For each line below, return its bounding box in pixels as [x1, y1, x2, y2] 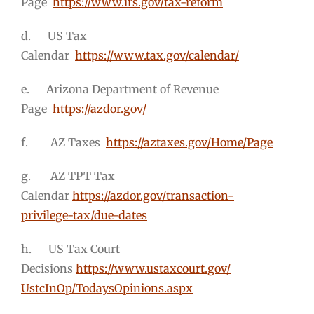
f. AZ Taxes [21, 135, 106, 149]
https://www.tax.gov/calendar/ [75, 48, 239, 62]
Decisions [21, 261, 76, 275]
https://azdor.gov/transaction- [72, 188, 234, 203]
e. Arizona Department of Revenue [21, 81, 219, 96]
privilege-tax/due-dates [21, 207, 147, 222]
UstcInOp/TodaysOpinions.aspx [21, 280, 193, 295]
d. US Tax [21, 28, 87, 43]
